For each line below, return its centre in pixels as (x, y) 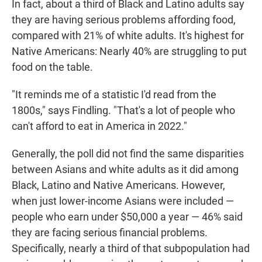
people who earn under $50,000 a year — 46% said (127, 217)
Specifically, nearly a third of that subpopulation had (131, 249)
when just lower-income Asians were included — (123, 201)
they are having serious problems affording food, (124, 20)
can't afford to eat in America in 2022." (99, 126)
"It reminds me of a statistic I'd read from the (114, 95)
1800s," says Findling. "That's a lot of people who (123, 111)
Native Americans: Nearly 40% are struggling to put (129, 51)
